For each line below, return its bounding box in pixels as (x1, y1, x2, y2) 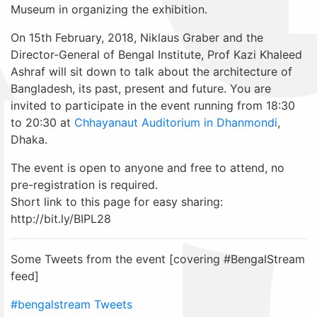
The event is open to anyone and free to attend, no (11, 160, 284, 175)
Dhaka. (11, 132, 47, 146)
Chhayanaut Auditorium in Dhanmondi (74, 115, 277, 129)
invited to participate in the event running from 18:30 (11, 98, 295, 113)
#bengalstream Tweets (11, 296, 132, 311)
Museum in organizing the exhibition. (11, 1, 207, 16)
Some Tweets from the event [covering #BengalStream (11, 251, 305, 266)
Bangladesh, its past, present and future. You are (11, 81, 271, 96)
